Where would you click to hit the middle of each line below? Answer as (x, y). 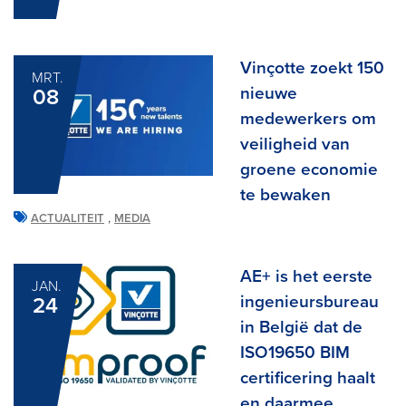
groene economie (309, 169)
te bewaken (285, 194)
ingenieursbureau (309, 301)
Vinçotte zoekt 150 (312, 68)
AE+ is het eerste (306, 276)
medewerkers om (308, 118)
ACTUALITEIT (68, 218)
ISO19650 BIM (295, 352)
